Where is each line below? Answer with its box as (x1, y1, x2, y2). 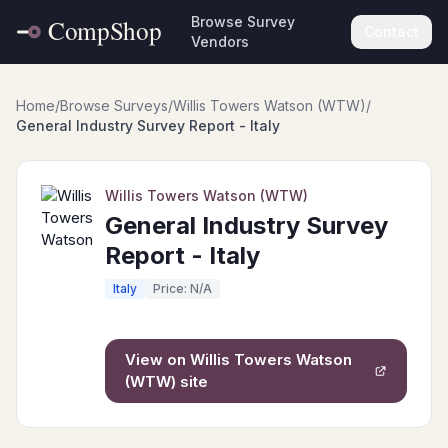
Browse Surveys (60, 97, 168, 114)
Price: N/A (153, 281, 212, 296)
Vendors (191, 33, 250, 50)
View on (125, 350, 190, 369)
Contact (364, 23, 419, 40)
